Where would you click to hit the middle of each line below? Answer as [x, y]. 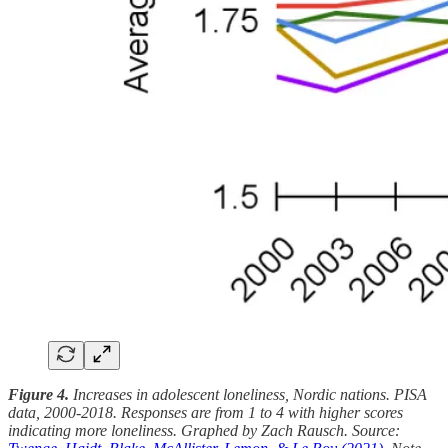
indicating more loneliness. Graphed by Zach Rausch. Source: [204, 431]
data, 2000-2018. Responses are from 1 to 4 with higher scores [205, 413]
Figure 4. [40, 395]
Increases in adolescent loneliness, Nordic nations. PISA [250, 395]
